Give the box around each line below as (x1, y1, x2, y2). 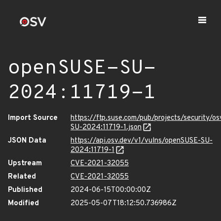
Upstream (8, 159, 42, 168)
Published (8, 185, 42, 195)
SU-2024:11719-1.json (71, 123, 142, 132)
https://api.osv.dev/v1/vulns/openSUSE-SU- (71, 136, 213, 146)
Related (8, 172, 36, 182)
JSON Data (8, 136, 46, 146)
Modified (8, 199, 39, 208)
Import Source (8, 113, 58, 123)
